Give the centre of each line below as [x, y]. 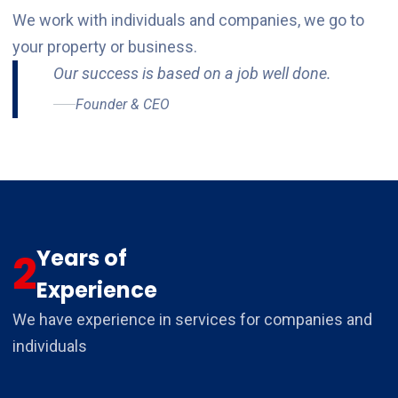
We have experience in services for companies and [192, 319]
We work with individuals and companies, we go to [188, 20]
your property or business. [104, 46]
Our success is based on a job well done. [192, 73]
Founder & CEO [122, 104]
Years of [81, 258]
